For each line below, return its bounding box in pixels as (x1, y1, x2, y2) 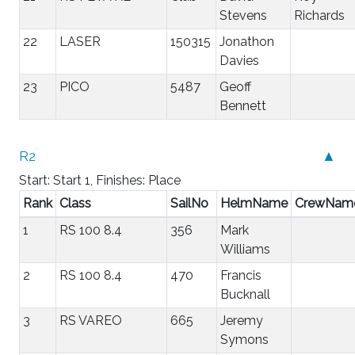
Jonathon (219, 33, 274, 49)
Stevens (219, 7, 267, 23)
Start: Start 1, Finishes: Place (19, 172, 181, 188)
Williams (220, 241, 270, 257)
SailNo (170, 195, 208, 211)
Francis (220, 267, 261, 283)
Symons (220, 331, 269, 347)
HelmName (220, 195, 288, 211)
